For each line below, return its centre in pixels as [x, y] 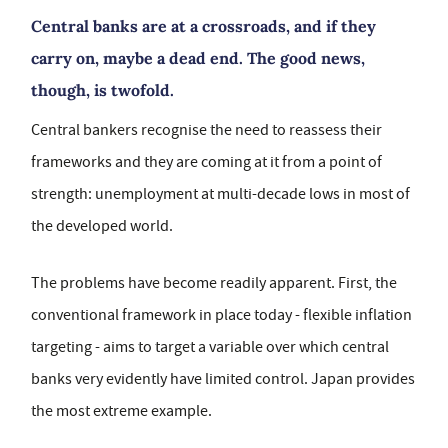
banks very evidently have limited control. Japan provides [223, 379]
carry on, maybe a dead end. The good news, [198, 58]
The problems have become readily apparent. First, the [214, 283]
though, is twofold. [102, 90]
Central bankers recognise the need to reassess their [206, 130]
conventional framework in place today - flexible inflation [221, 315]
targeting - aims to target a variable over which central [210, 347]
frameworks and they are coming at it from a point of [206, 162]
